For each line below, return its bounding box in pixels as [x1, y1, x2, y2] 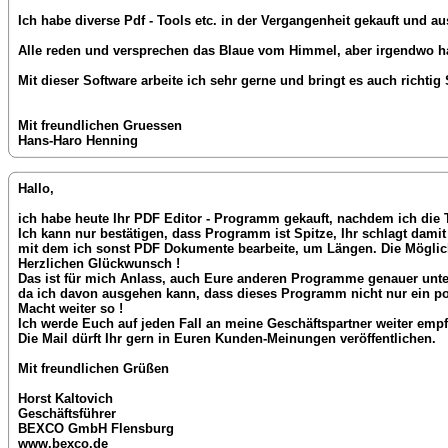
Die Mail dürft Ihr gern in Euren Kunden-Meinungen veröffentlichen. [18, 331, 436, 347]
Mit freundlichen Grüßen [18, 361, 169, 377]
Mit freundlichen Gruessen [18, 118, 182, 134]
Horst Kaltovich [18, 391, 113, 407]
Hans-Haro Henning [18, 133, 138, 149]
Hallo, [18, 181, 54, 197]
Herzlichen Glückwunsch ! [18, 256, 180, 272]
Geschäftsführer [18, 406, 116, 422]
